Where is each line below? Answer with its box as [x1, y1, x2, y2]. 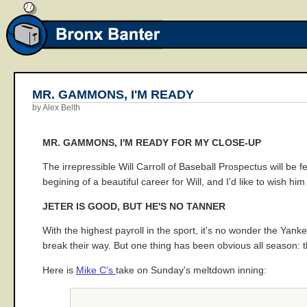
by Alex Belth [32, 103, 80, 112]
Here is [42, 265, 76, 275]
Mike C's [76, 265, 116, 275]
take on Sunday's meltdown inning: [116, 265, 267, 275]
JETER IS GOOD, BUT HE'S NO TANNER [42, 201, 225, 212]
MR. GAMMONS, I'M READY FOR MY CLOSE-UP [42, 137, 261, 148]
